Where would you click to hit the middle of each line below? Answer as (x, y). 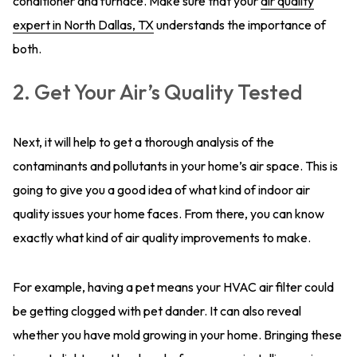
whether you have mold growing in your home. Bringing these (177, 335)
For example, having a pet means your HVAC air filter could (173, 287)
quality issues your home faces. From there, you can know (169, 214)
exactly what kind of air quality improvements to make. (162, 237)
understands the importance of (240, 25)
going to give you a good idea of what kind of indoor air (161, 190)
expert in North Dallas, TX (83, 25)
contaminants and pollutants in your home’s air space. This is (175, 166)
